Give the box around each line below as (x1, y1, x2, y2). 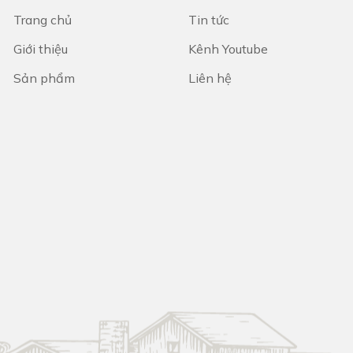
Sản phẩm (13, 69, 75, 86)
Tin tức (188, 11, 229, 28)
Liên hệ (188, 69, 232, 86)
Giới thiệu (13, 40, 68, 57)
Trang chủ (13, 11, 72, 28)
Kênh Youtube (188, 40, 268, 57)
